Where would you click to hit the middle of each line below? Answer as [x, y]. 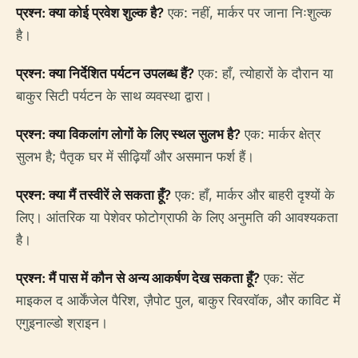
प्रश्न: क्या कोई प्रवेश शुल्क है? [90, 13]
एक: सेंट [282, 278]
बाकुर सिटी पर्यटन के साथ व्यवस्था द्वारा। [114, 96]
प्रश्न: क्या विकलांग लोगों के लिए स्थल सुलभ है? [128, 134]
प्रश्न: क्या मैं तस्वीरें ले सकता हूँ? [93, 195]
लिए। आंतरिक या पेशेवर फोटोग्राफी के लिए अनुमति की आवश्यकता [177, 217]
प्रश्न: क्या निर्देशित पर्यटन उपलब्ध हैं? [105, 74]
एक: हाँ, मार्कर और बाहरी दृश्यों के [253, 195]
